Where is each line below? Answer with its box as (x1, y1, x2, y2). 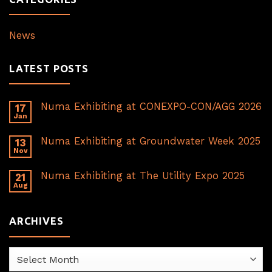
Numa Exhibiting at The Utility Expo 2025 (41, 169, 245, 182)
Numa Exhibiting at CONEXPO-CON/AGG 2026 (41, 100, 262, 112)
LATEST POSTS (9, 63, 89, 74)
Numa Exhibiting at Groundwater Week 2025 (41, 135, 260, 147)
